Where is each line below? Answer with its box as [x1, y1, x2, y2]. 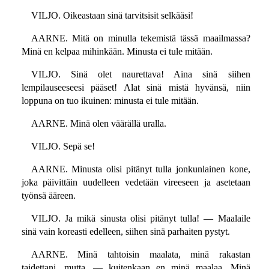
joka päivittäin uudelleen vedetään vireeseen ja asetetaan [21, 177, 250, 188]
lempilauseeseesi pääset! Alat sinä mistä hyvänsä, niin [21, 82, 250, 93]
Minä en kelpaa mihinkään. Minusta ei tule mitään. [21, 46, 213, 57]
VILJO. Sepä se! [31, 141, 95, 152]
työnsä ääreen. [21, 190, 76, 201]
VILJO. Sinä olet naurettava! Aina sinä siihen [31, 69, 250, 80]
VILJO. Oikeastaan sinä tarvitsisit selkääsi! [31, 10, 193, 21]
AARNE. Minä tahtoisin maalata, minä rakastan [31, 249, 250, 260]
